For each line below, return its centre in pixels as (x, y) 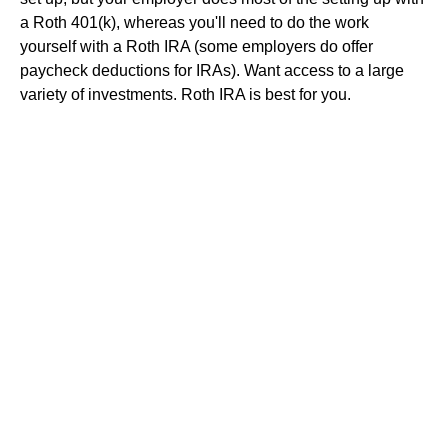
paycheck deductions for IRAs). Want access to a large (212, 70)
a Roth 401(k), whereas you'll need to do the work (194, 22)
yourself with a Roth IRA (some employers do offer (196, 46)
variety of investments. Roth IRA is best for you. (185, 94)
